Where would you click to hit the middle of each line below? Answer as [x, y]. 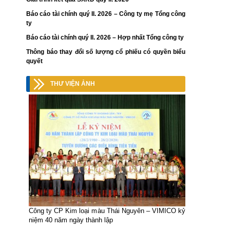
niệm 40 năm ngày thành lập [71, 220]
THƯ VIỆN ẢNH [73, 84]
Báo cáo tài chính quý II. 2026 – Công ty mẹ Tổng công [106, 14]
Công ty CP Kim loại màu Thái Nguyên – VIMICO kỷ [107, 211]
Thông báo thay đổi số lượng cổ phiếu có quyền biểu [106, 52]
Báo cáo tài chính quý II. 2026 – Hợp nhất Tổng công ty [105, 38]
